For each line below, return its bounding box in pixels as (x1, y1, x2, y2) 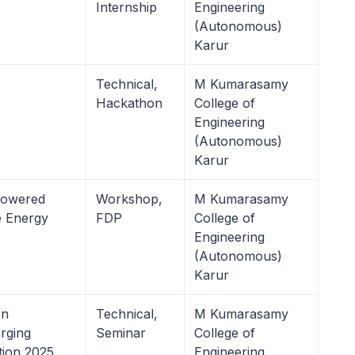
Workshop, (96, 191, 162, 207)
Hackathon (96, 95, 162, 111)
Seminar (96, 325, 146, 341)
